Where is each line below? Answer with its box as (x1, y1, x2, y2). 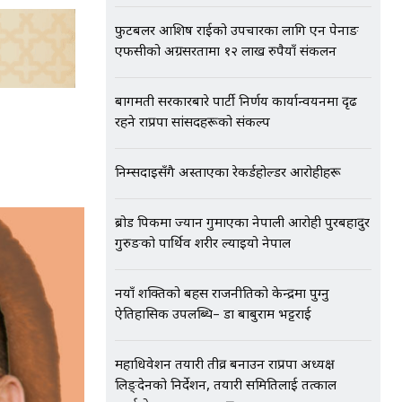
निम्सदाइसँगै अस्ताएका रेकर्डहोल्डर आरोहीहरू (115, 165, 341, 182)
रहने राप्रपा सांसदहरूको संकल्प (115, 115, 270, 132)
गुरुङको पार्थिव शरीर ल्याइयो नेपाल (115, 236, 291, 253)
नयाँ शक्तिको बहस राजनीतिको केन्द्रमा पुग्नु (115, 286, 329, 303)
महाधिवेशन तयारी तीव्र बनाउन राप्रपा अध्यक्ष (115, 357, 335, 374)
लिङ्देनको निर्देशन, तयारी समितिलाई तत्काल (115, 378, 336, 395)
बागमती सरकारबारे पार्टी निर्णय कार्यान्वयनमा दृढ (115, 94, 357, 111)
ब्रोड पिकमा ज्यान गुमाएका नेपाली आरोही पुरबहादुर (115, 215, 370, 232)
